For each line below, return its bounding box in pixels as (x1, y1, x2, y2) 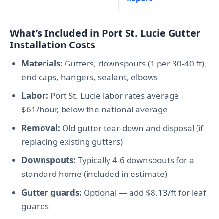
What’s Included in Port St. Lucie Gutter (10, 26, 200, 40)
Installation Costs (10, 38, 95, 52)
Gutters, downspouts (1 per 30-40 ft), (63, 58, 207, 69)
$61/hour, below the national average (22, 104, 168, 115)
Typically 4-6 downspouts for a (76, 154, 194, 166)
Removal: (22, 122, 60, 134)
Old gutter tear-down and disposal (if (60, 122, 203, 134)
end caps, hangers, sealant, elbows (22, 71, 158, 83)
